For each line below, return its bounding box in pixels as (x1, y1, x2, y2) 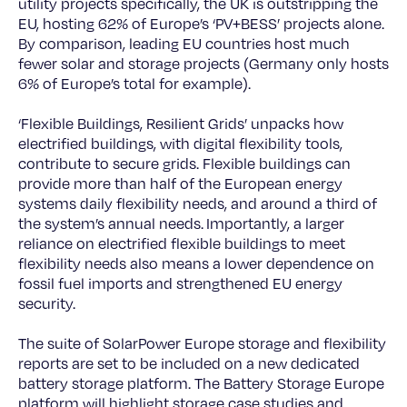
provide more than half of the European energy (18, 174, 342, 193)
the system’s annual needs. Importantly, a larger (18, 214, 344, 233)
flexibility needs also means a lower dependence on (18, 254, 374, 273)
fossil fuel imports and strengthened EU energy (18, 274, 342, 293)
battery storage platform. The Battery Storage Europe (18, 374, 384, 392)
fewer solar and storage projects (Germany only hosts (18, 55, 389, 73)
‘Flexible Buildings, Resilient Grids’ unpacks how (18, 114, 343, 133)
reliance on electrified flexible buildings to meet (18, 234, 345, 253)
